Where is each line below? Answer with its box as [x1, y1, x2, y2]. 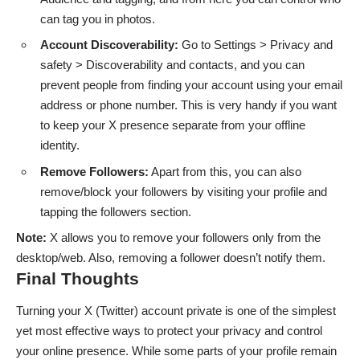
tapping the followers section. [40, 204, 191, 219]
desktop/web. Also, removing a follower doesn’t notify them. [16, 251, 325, 265]
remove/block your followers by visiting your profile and [40, 184, 327, 198]
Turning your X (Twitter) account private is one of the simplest [16, 303, 336, 317]
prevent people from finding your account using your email [40, 78, 342, 92]
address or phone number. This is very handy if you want [40, 98, 337, 112]
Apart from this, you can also [149, 164, 301, 178]
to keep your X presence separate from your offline [40, 118, 305, 133]
